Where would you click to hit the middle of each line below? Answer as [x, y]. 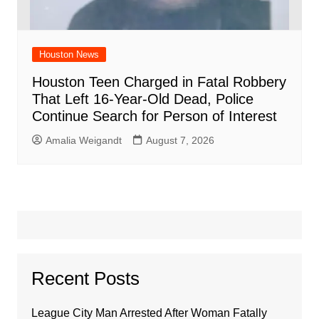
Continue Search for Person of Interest [154, 116]
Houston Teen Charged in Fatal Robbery [159, 82]
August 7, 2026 [180, 140]
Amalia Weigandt [83, 140]
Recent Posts [85, 278]
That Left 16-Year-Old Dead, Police [142, 99]
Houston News [69, 54]
